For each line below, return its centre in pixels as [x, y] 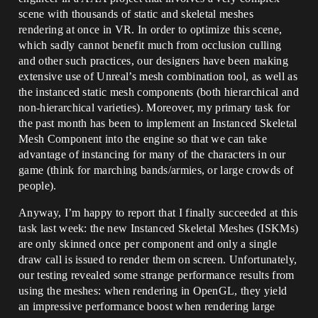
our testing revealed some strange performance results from [157, 275]
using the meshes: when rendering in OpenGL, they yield [153, 291]
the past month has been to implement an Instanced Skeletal [158, 123]
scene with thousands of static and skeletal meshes [136, 14]
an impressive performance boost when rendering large [147, 306]
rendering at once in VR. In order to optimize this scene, [150, 29]
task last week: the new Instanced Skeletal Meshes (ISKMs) [159, 228]
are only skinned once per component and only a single [148, 244]
